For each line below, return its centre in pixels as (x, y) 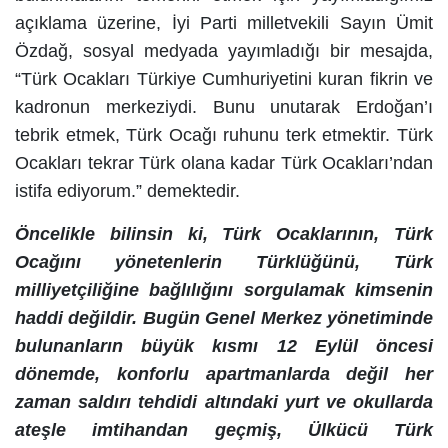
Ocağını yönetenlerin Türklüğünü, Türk (224, 262)
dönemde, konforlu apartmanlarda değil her (224, 374)
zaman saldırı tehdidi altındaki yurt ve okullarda (224, 402)
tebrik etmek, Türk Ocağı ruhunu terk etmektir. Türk (224, 135)
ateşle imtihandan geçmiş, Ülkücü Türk (224, 430)
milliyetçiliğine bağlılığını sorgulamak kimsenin (224, 290)
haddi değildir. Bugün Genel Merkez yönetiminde (224, 318)
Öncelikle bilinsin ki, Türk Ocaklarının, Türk (224, 234)
